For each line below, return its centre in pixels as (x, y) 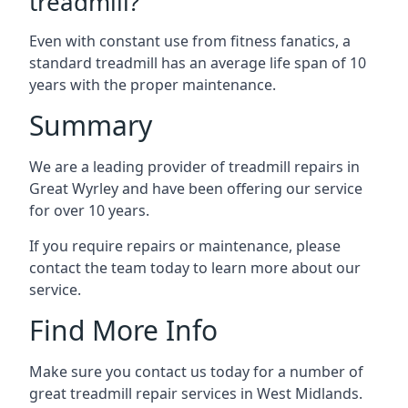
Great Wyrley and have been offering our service (196, 189)
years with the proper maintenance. (153, 85)
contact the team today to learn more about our (195, 268)
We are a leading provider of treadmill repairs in (194, 167)
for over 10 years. (89, 210)
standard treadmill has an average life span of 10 (198, 63)
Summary (91, 125)
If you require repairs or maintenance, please (185, 246)
